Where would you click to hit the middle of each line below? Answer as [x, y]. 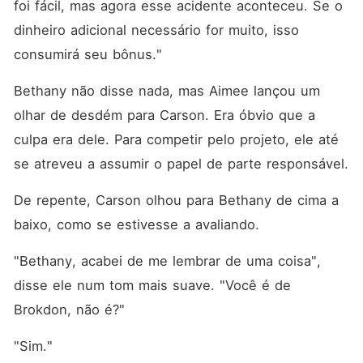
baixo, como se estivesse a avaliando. [139, 224]
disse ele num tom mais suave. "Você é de [152, 285]
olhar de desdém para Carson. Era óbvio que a [164, 115]
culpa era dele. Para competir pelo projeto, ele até [176, 139]
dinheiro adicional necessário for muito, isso [156, 30]
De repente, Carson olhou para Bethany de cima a [176, 200]
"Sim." [33, 346]
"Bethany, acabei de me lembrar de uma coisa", [167, 261]
